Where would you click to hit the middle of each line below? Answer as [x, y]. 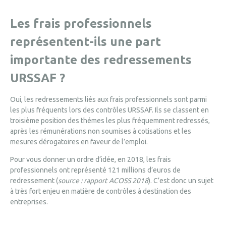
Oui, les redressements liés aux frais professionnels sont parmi [108, 99]
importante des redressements [101, 60]
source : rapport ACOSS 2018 [103, 181]
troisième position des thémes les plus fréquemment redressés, [110, 121]
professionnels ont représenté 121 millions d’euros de [95, 170]
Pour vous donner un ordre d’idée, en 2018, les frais [91, 159]
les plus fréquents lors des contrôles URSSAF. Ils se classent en [109, 110]
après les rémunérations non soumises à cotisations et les [101, 131]
